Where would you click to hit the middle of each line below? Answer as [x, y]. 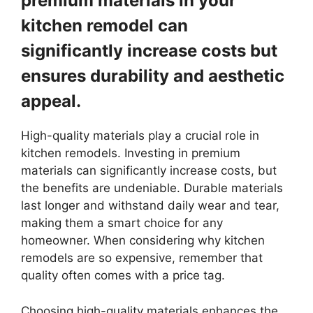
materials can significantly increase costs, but [149, 171]
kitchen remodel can [104, 26]
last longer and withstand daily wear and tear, [150, 206]
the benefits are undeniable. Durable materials [152, 188]
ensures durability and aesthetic [153, 76]
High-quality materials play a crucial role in [140, 136]
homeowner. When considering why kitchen [143, 241]
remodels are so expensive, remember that [142, 258]
